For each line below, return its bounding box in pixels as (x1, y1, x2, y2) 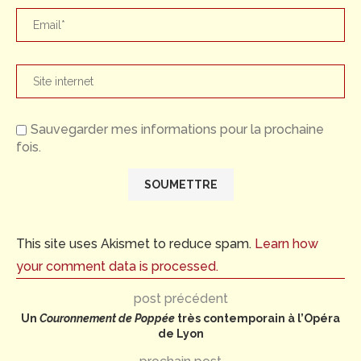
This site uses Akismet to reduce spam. (16, 235, 255, 251)
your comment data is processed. (16, 258, 218, 274)
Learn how (255, 235, 318, 251)
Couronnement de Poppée (39, 311, 175, 325)
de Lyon (157, 326, 204, 340)
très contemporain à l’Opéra (175, 311, 340, 325)
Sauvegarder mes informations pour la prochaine (31, 121, 324, 137)
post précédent (133, 290, 228, 306)
